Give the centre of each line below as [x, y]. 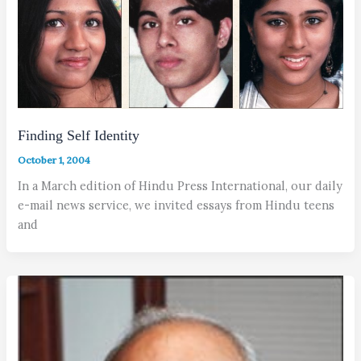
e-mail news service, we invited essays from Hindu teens [176, 205]
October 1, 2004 [54, 160]
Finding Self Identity [79, 136]
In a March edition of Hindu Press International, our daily [180, 185]
